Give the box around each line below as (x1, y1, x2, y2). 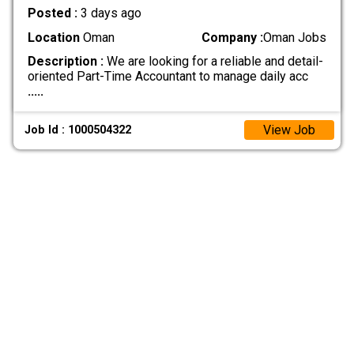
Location (27, 29, 80, 45)
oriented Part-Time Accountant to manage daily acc (27, 68, 308, 84)
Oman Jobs (263, 29, 327, 45)
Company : (201, 29, 264, 45)
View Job (263, 122, 315, 138)
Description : (27, 53, 104, 69)
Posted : (27, 6, 81, 21)
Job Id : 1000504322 (24, 123, 132, 137)
